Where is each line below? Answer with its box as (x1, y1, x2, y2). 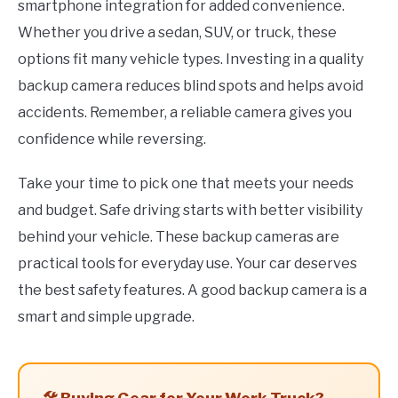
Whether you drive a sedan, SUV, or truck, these (18, 23, 337, 41)
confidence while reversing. (18, 130, 206, 147)
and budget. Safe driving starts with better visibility (18, 201, 362, 219)
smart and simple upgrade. (18, 307, 195, 325)
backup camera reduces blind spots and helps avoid (18, 76, 363, 94)
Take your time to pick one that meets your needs (18, 174, 354, 192)
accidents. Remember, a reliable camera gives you (18, 103, 352, 121)
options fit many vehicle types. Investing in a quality (18, 50, 363, 68)
